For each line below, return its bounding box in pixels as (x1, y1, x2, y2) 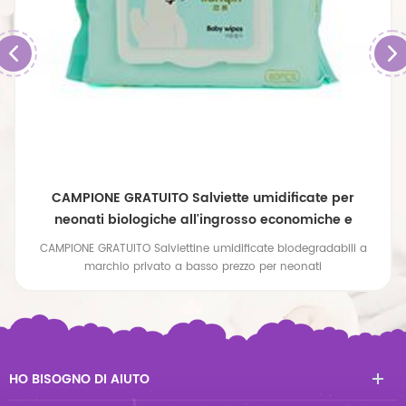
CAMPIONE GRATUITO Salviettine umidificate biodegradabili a (39, 239, 367, 257)
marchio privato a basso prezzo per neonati (84, 257, 322, 275)
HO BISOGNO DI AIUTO (9, 368, 150, 390)
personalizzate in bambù (121, 230, 285, 252)
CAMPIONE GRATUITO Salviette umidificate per (52, 187, 354, 208)
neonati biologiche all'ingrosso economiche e (53, 208, 353, 230)
